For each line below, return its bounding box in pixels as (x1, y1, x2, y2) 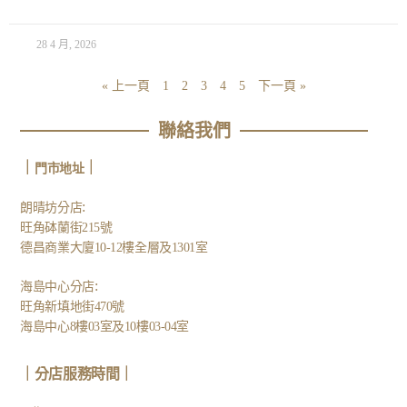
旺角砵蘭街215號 (20, 221, 113, 235)
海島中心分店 (20, 280, 94, 294)
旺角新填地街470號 (20, 300, 124, 314)
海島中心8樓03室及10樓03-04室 (20, 320, 189, 334)
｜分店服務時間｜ (20, 366, 134, 382)
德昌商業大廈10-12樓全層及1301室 (20, 241, 208, 255)
